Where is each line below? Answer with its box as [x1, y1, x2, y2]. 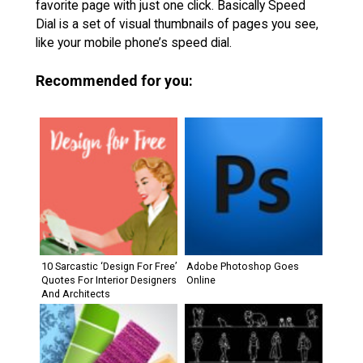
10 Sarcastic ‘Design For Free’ [41, 259, 177, 272]
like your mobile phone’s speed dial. [36, 34, 232, 50]
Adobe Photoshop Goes [186, 259, 299, 272]
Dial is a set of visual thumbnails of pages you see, [36, 15, 318, 32]
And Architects [41, 287, 110, 300]
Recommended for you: [36, 71, 193, 89]
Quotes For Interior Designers [41, 273, 177, 286]
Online [186, 273, 216, 286]
